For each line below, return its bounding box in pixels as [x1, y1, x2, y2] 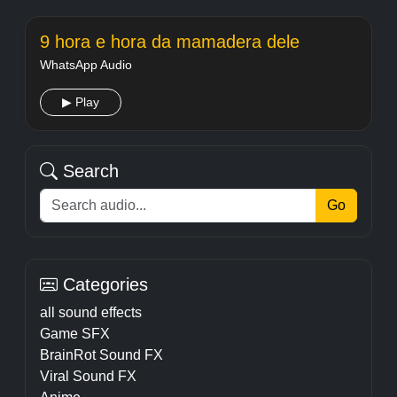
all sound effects [40, 305, 142, 320]
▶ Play [62, 95, 99, 109]
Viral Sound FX [40, 369, 136, 384]
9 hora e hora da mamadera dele [40, 32, 300, 51]
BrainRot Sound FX [40, 347, 163, 362]
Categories [58, 275, 148, 294]
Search [58, 161, 119, 181]
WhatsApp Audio [40, 58, 132, 72]
